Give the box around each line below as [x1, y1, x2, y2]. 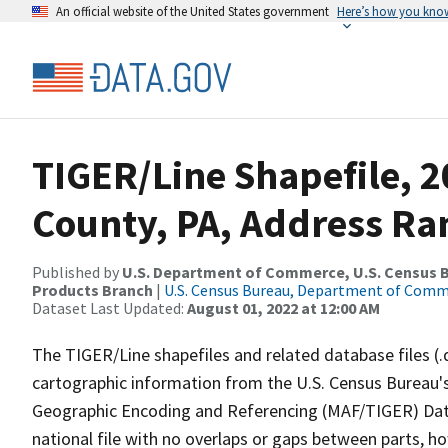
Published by [32, 262, 122, 282]
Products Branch [32, 280, 153, 300]
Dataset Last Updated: [32, 298, 187, 318]
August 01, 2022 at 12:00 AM [187, 298, 380, 318]
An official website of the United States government [56, 3, 329, 19]
